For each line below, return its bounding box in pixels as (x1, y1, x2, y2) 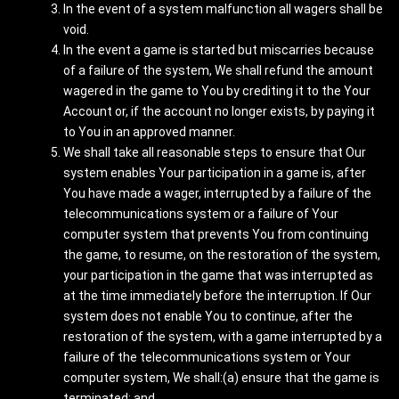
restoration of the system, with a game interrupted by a (63, 330, 382, 344)
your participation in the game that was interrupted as (63, 268, 373, 282)
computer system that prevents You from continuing (63, 227, 369, 241)
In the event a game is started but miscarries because (63, 43, 374, 57)
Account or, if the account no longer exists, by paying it (63, 104, 375, 118)
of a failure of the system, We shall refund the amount (63, 63, 373, 77)
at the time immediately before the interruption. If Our (63, 289, 371, 303)
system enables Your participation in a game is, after (63, 166, 366, 180)
